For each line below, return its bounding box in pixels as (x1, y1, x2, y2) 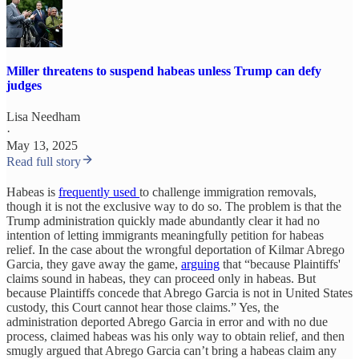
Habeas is (6, 185, 58, 200)
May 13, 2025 (6, 139, 78, 153)
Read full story (6, 155, 81, 169)
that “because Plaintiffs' (220, 257, 341, 272)
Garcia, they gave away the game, (6, 257, 181, 272)
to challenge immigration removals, (139, 185, 317, 200)
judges (6, 78, 42, 92)
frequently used (58, 185, 139, 200)
